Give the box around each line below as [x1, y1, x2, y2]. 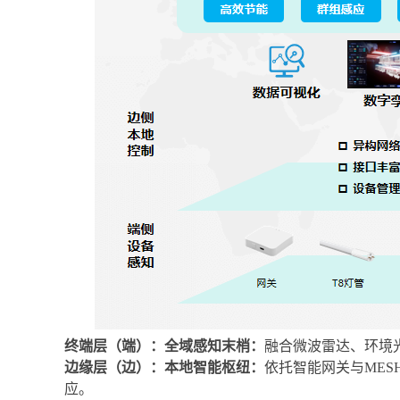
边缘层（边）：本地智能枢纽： [64, 360, 264, 375]
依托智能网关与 [264, 360, 364, 375]
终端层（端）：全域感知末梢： [64, 338, 264, 354]
